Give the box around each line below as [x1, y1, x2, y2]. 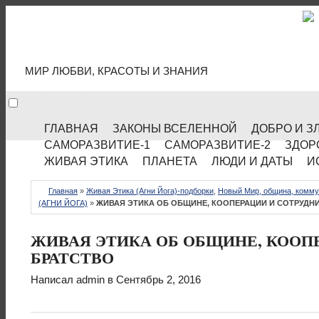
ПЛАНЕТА [142, 155, 197, 167]
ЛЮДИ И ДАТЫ [211, 155, 293, 167]
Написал [31, 273, 76, 286]
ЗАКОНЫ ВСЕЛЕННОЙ [113, 122, 237, 135]
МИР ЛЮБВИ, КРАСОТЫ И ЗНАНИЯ [25, 65, 208, 78]
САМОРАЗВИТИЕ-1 [44, 139, 150, 151]
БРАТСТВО [31, 246, 114, 269]
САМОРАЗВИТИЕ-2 [164, 139, 271, 151]
